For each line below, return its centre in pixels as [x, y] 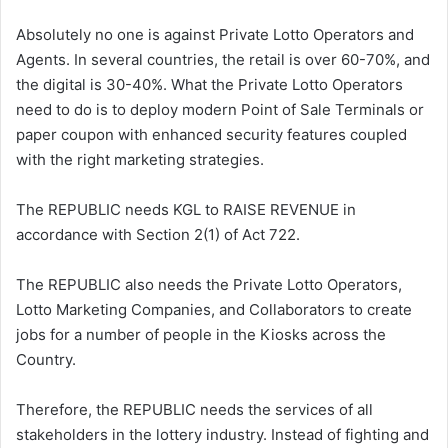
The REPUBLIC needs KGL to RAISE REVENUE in [186, 210]
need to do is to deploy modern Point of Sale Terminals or [220, 110]
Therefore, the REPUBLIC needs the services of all [194, 410]
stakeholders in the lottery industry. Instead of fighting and [222, 435]
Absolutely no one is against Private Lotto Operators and [215, 35]
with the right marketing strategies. [140, 160]
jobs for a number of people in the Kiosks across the [201, 335]
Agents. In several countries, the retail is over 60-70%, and [223, 60]
